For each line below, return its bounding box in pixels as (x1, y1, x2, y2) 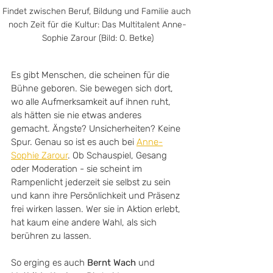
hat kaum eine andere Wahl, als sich (11, 217, 159, 228)
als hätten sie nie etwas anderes (11, 110, 144, 121)
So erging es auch (11, 257, 87, 268)
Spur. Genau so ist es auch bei (11, 136, 136, 147)
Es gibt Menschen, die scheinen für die (11, 69, 172, 80)
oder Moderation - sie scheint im (11, 163, 144, 174)
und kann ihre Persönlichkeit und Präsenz (11, 190, 182, 201)
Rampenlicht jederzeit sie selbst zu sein (11, 177, 173, 188)
